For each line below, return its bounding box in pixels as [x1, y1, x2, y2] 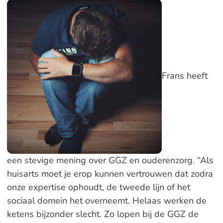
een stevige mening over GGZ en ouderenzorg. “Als [6, 154, 214, 166]
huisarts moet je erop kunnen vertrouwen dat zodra [6, 168, 213, 180]
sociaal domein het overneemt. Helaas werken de [6, 195, 207, 207]
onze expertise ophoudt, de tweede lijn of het [6, 181, 190, 193]
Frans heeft [161, 69, 208, 82]
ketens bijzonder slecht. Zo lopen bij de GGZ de [6, 208, 199, 220]
